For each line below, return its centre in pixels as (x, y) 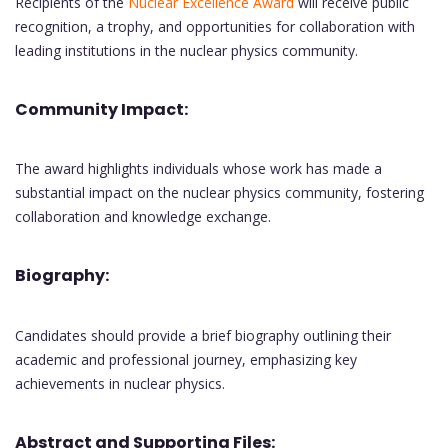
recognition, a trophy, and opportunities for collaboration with (215, 26)
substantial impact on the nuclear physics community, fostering (219, 193)
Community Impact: (101, 109)
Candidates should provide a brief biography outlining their (203, 335)
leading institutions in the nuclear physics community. (186, 50)
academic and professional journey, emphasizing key (186, 359)
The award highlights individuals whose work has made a (198, 169)
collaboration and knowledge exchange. (143, 217)
